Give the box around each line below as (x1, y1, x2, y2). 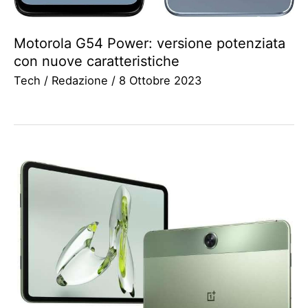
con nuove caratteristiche (14, 52, 179, 69)
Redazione (52, 73, 111, 87)
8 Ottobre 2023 (119, 73, 201, 87)
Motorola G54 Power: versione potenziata (14, 34, 285, 52)
